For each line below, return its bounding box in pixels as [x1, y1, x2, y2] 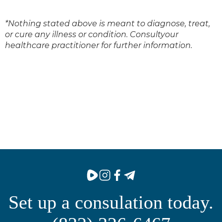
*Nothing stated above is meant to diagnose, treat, [5, 19, 210, 29]
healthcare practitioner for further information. [5, 41, 192, 51]
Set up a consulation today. [8, 192, 214, 213]
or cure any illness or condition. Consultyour [5, 30, 178, 40]
